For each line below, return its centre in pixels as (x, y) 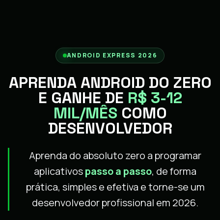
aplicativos (59, 171)
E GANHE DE (83, 97)
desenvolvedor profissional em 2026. (115, 202)
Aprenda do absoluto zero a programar (115, 155)
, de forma (174, 171)
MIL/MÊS (85, 113)
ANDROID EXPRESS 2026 (112, 55)
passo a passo (118, 171)
